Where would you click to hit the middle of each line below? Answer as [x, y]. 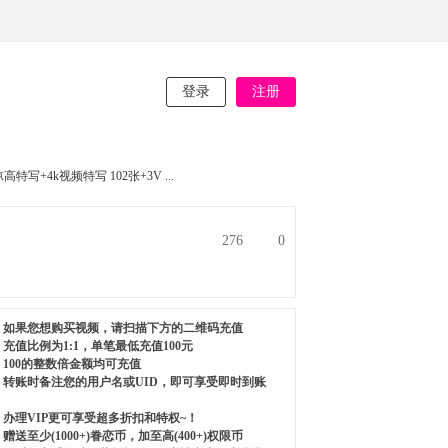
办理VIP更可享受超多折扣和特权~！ [100, 418]
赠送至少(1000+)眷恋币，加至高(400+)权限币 [123, 436]
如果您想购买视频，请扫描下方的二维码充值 [123, 328]
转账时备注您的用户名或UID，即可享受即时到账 [134, 382]
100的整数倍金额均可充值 [72, 364]
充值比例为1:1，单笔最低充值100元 [98, 346]
